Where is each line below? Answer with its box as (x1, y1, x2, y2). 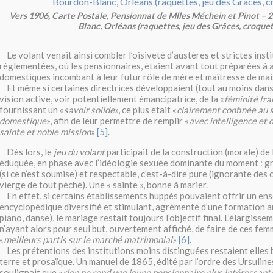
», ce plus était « (115, 104, 177, 116)
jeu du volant (54, 146, 105, 158)
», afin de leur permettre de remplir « (46, 115, 189, 127)
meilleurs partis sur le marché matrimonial (4, 234, 172, 246)
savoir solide (64, 104, 115, 116)
